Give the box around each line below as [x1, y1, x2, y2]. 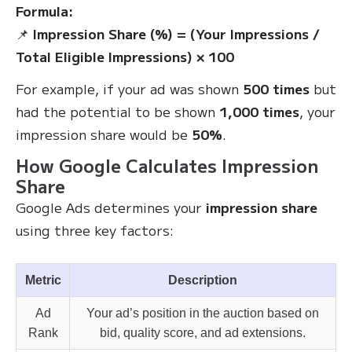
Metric [24, 273, 61, 287]
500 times [243, 79, 310, 98]
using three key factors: [16, 220, 174, 240]
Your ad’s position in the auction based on [86, 306, 319, 320]
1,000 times [219, 101, 299, 121]
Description [168, 273, 237, 287]
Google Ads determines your [16, 197, 206, 217]
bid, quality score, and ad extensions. [100, 326, 306, 339]
